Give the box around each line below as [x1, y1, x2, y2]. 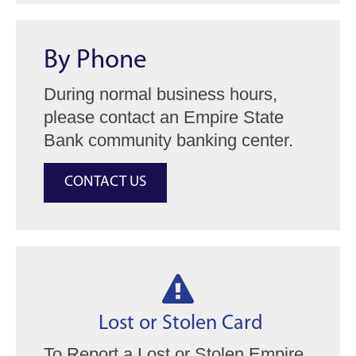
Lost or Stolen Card [93, 313, 263, 335]
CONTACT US [64, 175, 146, 190]
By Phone [44, 48, 147, 74]
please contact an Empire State [44, 107, 284, 127]
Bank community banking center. [44, 130, 293, 150]
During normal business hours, [44, 84, 277, 104]
